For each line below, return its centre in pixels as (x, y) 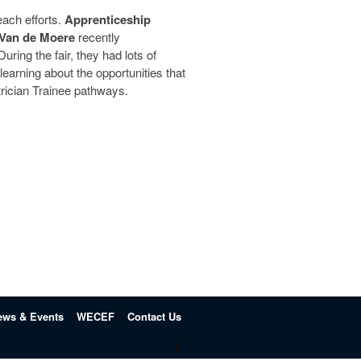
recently (98, 37)
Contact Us (154, 316)
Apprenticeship (106, 19)
